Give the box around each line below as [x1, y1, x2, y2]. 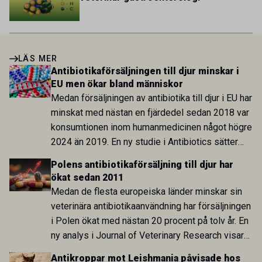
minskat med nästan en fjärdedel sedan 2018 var [50, 107, 249, 119]
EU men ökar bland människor [50, 78, 185, 90]
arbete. [50, 180, 79, 192]
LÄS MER [18, 54, 58, 64]
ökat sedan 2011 [50, 172, 123, 184]
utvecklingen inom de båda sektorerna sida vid [50, 151, 240, 163]
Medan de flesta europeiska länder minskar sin [50, 186, 242, 198]
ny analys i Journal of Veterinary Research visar [50, 230, 244, 242]
